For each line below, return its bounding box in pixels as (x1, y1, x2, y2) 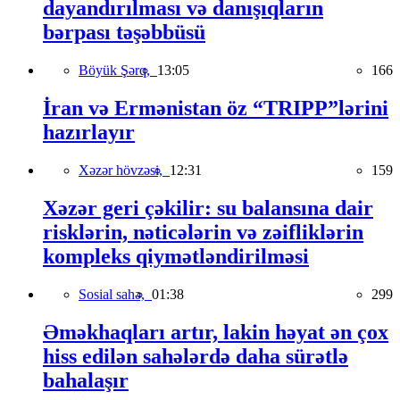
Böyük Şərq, (79, 62, 157, 79)
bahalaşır (43, 368, 129, 392)
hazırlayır (43, 121, 135, 145)
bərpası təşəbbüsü (43, 21, 205, 45)
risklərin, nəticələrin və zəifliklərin (43, 220, 363, 244)
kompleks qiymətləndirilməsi (43, 244, 309, 268)
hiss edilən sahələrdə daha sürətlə (43, 344, 348, 368)
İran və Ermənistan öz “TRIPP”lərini (43, 96, 388, 121)
